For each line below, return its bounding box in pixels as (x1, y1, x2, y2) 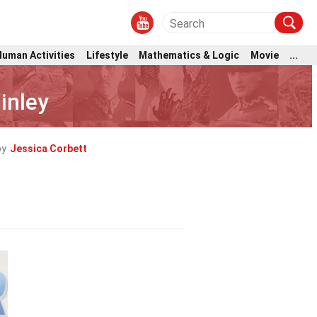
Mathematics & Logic (139, 49, 240, 61)
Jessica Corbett (10, 143, 87, 154)
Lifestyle (86, 49, 128, 61)
